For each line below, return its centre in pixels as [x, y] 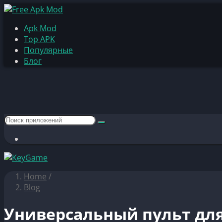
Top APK [39, 39]
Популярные [48, 50]
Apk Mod [40, 28]
